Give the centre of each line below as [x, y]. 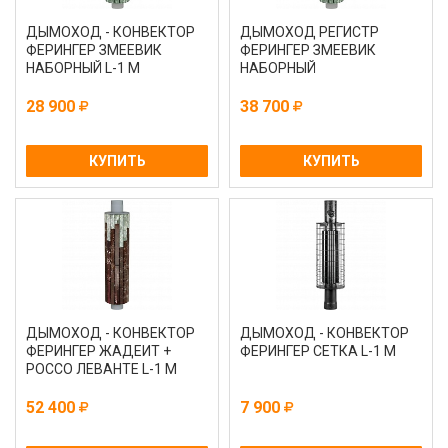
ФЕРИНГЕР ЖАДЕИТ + [98, 351]
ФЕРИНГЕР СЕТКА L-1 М [318, 351]
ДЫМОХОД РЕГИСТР [309, 32]
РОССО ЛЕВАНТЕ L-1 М [101, 369]
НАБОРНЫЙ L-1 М [83, 68]
